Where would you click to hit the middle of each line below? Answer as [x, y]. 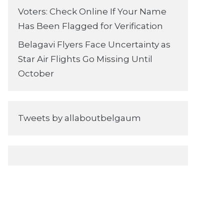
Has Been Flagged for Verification [90, 26]
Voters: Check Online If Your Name [92, 11]
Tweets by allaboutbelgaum [79, 118]
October [36, 74]
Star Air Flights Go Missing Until [85, 59]
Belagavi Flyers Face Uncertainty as [94, 45]
